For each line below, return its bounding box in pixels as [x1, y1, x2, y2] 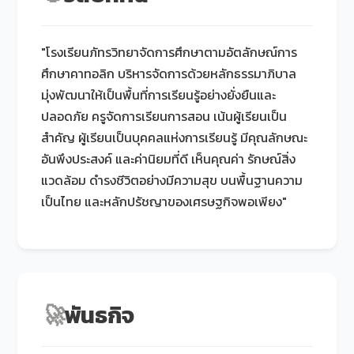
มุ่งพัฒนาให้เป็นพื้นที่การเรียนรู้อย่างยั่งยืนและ [41, 85, 277, 104]
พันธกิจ [64, 297, 135, 332]
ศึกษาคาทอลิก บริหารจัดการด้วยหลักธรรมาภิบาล [41, 63, 297, 83]
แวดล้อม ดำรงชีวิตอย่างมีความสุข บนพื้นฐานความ [41, 170, 303, 190]
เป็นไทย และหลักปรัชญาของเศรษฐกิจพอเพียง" [41, 191, 288, 211]
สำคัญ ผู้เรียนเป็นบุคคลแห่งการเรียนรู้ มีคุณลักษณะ [41, 127, 308, 147]
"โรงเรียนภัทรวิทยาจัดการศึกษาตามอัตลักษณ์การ [41, 42, 298, 62]
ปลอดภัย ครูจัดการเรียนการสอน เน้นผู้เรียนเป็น [41, 106, 288, 126]
